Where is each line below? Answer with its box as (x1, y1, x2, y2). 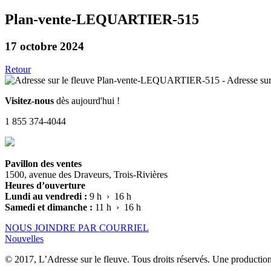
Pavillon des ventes (5, 158, 82, 169)
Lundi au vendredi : (5, 191, 90, 202)
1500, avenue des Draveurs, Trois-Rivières (5, 169, 168, 180)
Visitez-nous (5, 96, 54, 106)
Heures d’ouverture (5, 180, 85, 191)
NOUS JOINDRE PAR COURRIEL (5, 223, 149, 233)
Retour (5, 64, 31, 75)
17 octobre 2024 (5, 39, 84, 53)
